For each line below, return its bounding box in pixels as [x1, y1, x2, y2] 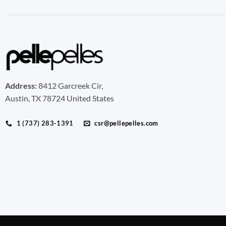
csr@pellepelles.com [94, 119, 158, 128]
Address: [5, 81, 37, 91]
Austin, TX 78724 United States [5, 93, 114, 103]
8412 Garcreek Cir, [36, 81, 103, 91]
